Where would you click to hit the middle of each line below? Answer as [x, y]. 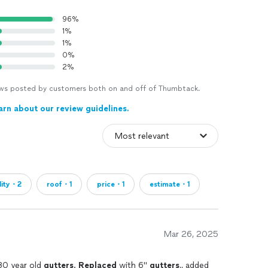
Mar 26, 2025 [191, 234]
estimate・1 [170, 184]
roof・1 [59, 184]
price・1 [111, 184]
